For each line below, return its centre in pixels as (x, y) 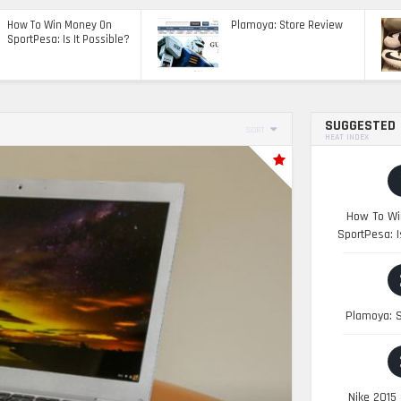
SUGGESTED (361, 126)
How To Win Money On (60, 25)
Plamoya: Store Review (287, 25)
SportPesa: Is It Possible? (68, 39)
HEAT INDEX (347, 137)
